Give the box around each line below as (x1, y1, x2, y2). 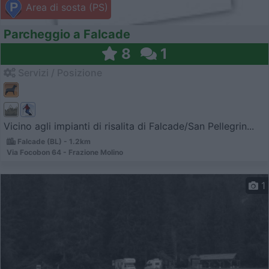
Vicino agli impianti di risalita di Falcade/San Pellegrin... (4, 119, 254, 132)
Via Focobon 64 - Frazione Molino (7, 147, 123, 157)
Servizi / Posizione (16, 67, 102, 79)
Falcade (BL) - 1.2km (16, 136, 91, 146)
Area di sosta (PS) (23, 1, 108, 14)
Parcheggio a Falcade (4, 27, 130, 42)
